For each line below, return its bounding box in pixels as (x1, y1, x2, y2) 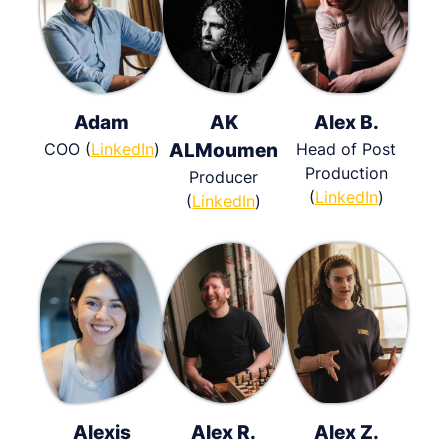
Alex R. (191, 420, 257, 444)
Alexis (72, 420, 131, 444)
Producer (189, 166, 259, 187)
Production (304, 162, 388, 183)
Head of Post (296, 138, 397, 159)
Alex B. (313, 110, 379, 134)
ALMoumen (169, 138, 279, 162)
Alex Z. (313, 420, 379, 444)
